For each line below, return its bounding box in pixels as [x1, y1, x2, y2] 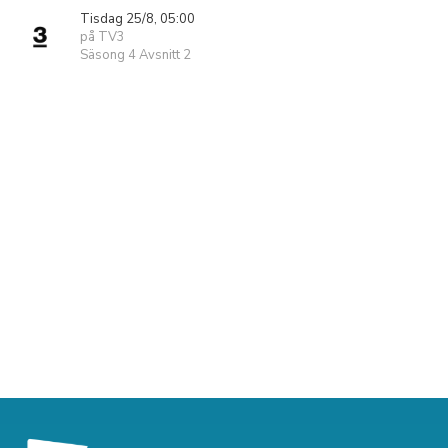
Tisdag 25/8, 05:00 [80, 10, 195, 28]
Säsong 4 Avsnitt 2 [80, 46, 191, 64]
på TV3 [80, 28, 125, 46]
